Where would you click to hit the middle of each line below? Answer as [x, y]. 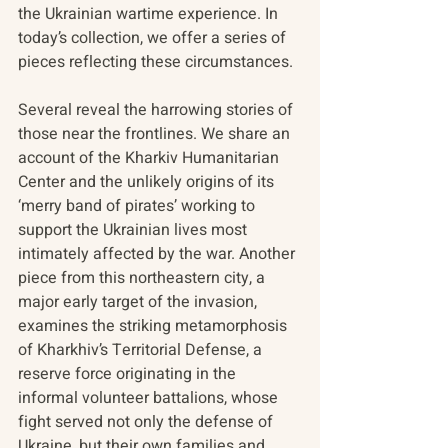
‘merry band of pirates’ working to [138, 206]
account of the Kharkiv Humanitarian [150, 158]
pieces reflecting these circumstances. [155, 62]
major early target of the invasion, [139, 302]
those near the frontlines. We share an [156, 134]
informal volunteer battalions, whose [150, 398]
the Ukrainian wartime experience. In [150, 14]
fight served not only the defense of [147, 422]
